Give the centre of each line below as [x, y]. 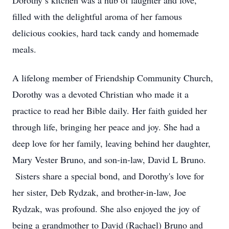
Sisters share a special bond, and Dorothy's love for [108, 176]
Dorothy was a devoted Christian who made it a [100, 94]
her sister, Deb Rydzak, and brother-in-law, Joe [99, 192]
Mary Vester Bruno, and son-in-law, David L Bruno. [109, 159]
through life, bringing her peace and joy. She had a [106, 127]
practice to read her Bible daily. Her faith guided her [110, 110]
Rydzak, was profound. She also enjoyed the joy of [106, 209]
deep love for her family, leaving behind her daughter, [111, 143]
